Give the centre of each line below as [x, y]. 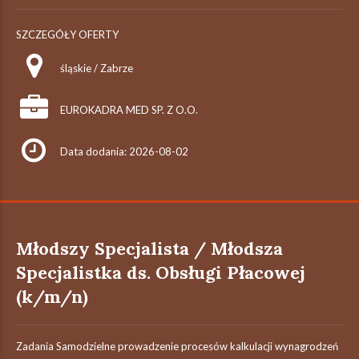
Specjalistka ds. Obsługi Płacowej [161, 272]
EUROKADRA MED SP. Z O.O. [129, 110]
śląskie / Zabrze [97, 68]
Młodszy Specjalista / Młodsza [149, 248]
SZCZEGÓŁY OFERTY [67, 34]
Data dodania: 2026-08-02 [124, 151]
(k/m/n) [52, 296]
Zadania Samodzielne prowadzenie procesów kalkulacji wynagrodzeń [177, 346]
